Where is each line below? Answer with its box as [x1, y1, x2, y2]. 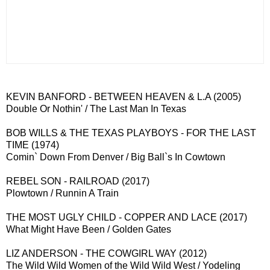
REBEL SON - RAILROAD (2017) [6, 176, 149, 187]
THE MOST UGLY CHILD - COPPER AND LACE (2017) [6, 212, 247, 223]
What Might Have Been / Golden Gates [6, 224, 171, 235]
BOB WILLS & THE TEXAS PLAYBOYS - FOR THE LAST [6, 128, 256, 139]
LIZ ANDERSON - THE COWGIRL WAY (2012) [6, 248, 207, 259]
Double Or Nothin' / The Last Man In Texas [6, 104, 186, 115]
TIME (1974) [6, 140, 59, 151]
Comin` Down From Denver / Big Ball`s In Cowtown [6, 152, 225, 163]
